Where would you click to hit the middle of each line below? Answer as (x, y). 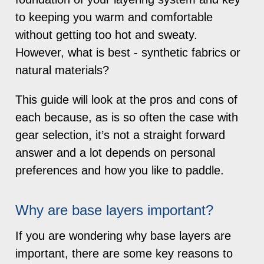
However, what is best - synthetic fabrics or (128, 52)
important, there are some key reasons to (124, 253)
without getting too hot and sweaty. (107, 34)
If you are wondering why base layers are (123, 235)
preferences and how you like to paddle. (120, 170)
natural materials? (62, 70)
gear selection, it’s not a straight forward (121, 135)
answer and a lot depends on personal (115, 152)
